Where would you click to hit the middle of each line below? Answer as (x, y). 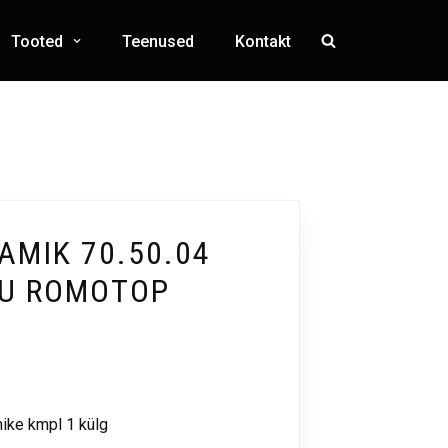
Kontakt (263, 41)
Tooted (37, 41)
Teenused (158, 41)
